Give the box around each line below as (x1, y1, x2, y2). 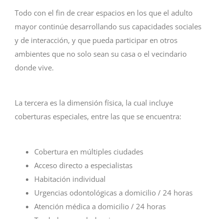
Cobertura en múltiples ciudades (34, 147, 143, 157)
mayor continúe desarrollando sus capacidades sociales (15, 21, 201, 31)
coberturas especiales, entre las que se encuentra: (15, 111, 181, 122)
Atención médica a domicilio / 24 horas (34, 201, 166, 212)
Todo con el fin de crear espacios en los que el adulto (15, 7, 193, 18)
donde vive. (15, 62, 56, 72)
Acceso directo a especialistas (34, 160, 132, 171)
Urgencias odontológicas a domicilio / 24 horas (34, 188, 193, 198)
